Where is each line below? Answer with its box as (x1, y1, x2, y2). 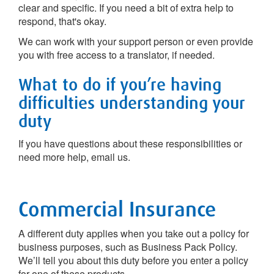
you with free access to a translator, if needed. (18, 48, 215, 62)
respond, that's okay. (18, 14, 106, 28)
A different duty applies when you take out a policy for (18, 226, 249, 240)
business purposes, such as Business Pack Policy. (18, 240, 237, 254)
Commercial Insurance (18, 196, 216, 221)
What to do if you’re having (18, 73, 221, 95)
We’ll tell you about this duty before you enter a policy (18, 253, 248, 267)
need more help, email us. (18, 150, 130, 164)
